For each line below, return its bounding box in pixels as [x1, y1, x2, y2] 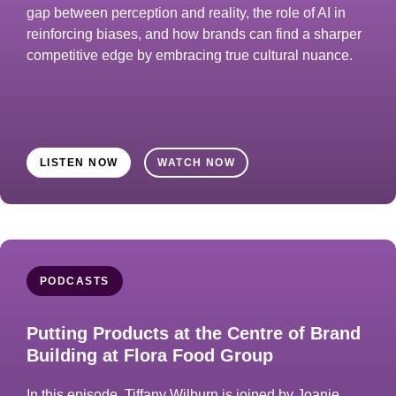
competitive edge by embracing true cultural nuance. [27, 48, 353, 63]
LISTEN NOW [40, 156, 118, 169]
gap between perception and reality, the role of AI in [27, 5, 346, 20]
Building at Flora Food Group [27, 346, 273, 365]
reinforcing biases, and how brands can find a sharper [27, 27, 362, 42]
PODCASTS [40, 275, 110, 287]
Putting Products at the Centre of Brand [27, 324, 361, 343]
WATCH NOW [157, 156, 236, 169]
